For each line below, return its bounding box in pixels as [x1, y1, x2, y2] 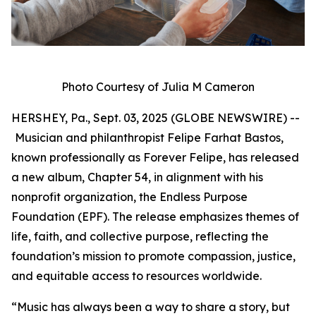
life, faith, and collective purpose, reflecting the [11, 229, 269, 243]
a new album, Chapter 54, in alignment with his [11, 170, 263, 184]
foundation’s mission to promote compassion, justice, [11, 249, 296, 263]
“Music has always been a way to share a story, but [11, 300, 290, 314]
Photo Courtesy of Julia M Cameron [61, 80, 255, 94]
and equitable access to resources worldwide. [11, 269, 262, 283]
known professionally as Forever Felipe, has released [11, 150, 299, 164]
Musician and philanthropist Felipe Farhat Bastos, [15, 130, 284, 145]
